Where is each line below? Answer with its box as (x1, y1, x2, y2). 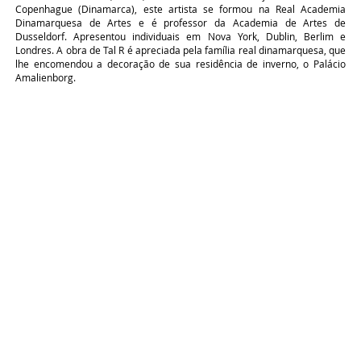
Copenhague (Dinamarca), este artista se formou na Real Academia (15, 2, 346, 15)
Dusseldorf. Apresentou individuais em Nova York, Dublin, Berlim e (15, 30, 346, 43)
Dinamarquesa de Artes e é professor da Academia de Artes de (15, 16, 346, 29)
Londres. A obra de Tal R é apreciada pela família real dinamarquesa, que (15, 44, 346, 56)
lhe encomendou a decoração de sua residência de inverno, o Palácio (15, 57, 346, 70)
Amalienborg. (15, 71, 76, 84)
